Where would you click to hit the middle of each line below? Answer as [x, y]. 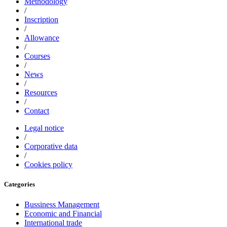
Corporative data [51, 146]
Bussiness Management [62, 204]
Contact [37, 111]
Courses [37, 56]
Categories [20, 184]
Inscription [41, 20]
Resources [41, 93]
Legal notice [44, 128]
